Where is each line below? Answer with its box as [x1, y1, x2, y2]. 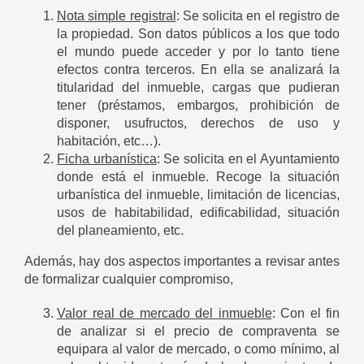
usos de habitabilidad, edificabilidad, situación [57, 206, 340, 220]
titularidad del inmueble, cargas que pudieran [57, 80, 340, 95]
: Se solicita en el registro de [175, 9, 340, 24]
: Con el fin [271, 306, 340, 321]
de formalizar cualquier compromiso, [24, 272, 233, 287]
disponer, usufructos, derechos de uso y [57, 116, 340, 131]
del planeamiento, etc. [57, 223, 184, 238]
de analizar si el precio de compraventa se [57, 324, 340, 339]
